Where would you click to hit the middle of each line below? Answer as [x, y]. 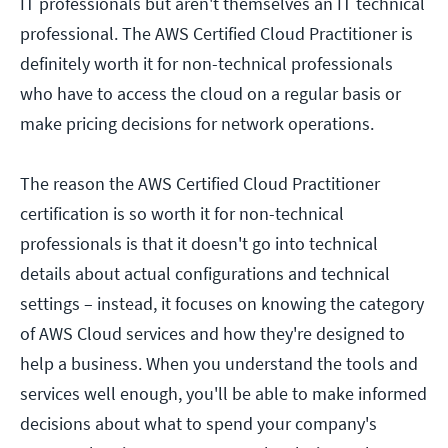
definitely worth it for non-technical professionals [206, 64]
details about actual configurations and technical [205, 274]
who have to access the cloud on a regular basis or [210, 94]
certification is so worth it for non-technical [182, 214]
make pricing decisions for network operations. [199, 124]
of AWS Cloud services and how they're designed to [212, 334]
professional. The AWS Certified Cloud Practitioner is [216, 34]
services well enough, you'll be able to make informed [223, 394]
